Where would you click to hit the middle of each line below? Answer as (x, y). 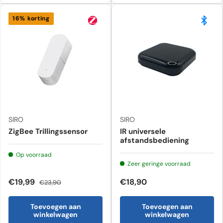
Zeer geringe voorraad (159, 164)
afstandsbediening (155, 140)
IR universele (143, 131)
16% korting (31, 18)
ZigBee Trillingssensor (48, 131)
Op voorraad (34, 155)
